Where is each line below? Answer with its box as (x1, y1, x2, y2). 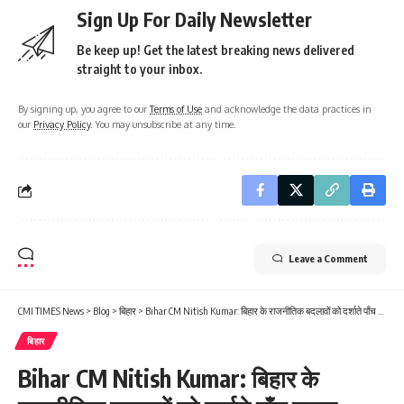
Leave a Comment (289, 252, 368, 265)
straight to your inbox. (77, 61, 202, 78)
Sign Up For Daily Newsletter (77, 7, 312, 32)
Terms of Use (150, 103, 202, 115)
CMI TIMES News (18, 305, 84, 317)
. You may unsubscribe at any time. (90, 118, 236, 131)
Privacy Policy (33, 118, 90, 131)
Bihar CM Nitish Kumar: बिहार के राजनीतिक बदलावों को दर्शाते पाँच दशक (145, 305, 378, 317)
